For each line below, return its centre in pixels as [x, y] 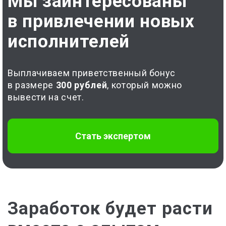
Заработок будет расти [110, 209]
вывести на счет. [46, 97]
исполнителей [69, 42]
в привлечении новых [101, 21]
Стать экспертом [113, 136]
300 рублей [81, 85]
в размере [32, 85]
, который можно [145, 85]
